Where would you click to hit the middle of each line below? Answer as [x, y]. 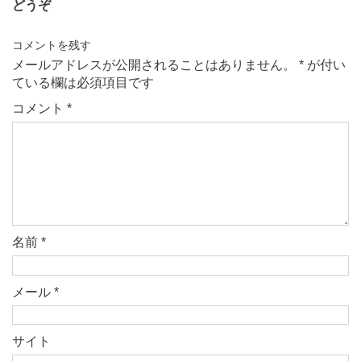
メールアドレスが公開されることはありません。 [154, 64]
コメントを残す [52, 45]
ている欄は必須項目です [83, 82]
